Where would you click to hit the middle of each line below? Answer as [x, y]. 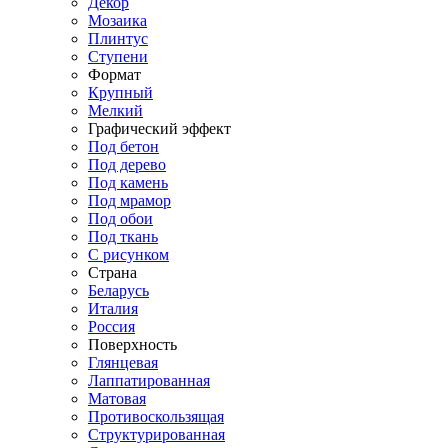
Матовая [117, 398]
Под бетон [123, 146]
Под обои [120, 218]
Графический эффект [159, 128]
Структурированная [156, 434]
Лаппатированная [149, 380]
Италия [113, 308]
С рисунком [128, 254]
